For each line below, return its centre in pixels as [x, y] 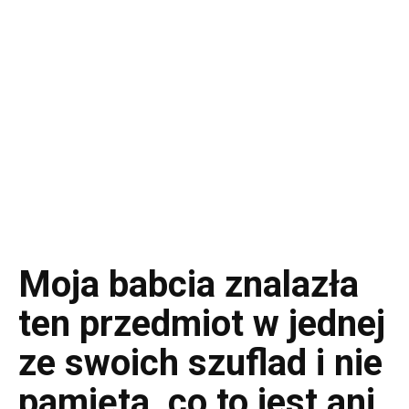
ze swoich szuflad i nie [200, 363]
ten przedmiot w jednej [202, 324]
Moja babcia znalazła [189, 284]
